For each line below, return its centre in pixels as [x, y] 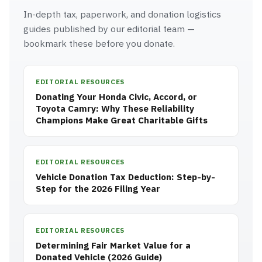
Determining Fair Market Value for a [113, 245]
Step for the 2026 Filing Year [98, 188]
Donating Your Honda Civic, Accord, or [116, 96]
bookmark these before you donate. [99, 43]
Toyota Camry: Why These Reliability [115, 108]
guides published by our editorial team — [109, 29]
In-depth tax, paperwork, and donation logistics [122, 14]
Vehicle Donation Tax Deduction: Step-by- [125, 177]
